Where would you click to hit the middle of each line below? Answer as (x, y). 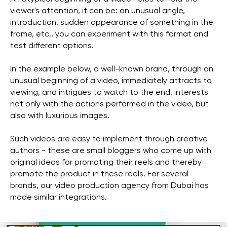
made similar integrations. (59, 197)
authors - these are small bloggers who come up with (111, 151)
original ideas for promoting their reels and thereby (106, 162)
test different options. (52, 46)
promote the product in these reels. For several (99, 174)
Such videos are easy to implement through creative (109, 139)
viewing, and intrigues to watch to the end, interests (109, 92)
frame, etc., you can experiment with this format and (109, 34)
